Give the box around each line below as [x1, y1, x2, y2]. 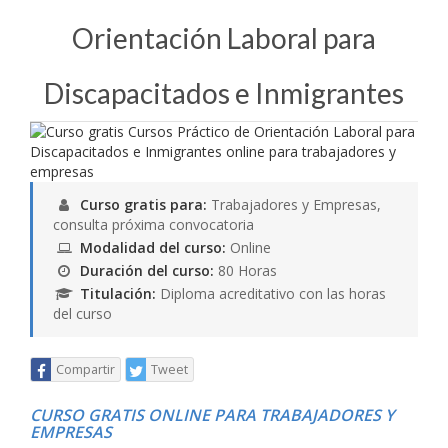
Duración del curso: [80, 261, 218, 280]
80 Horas [218, 261, 277, 280]
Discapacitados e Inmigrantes [44, 76, 404, 110]
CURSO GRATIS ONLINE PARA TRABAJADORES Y [30, 404, 394, 426]
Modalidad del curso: [80, 238, 226, 257]
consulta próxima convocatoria [53, 215, 254, 234]
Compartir [56, 361, 115, 378]
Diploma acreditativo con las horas [160, 284, 386, 303]
